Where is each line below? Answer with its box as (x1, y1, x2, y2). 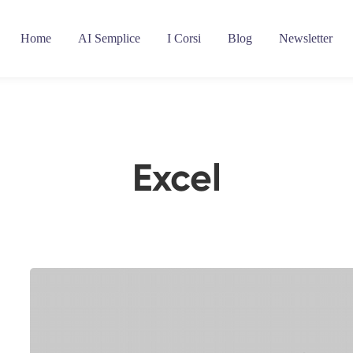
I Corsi (167, 32, 201, 46)
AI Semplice (78, 32, 140, 46)
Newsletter (279, 32, 333, 46)
